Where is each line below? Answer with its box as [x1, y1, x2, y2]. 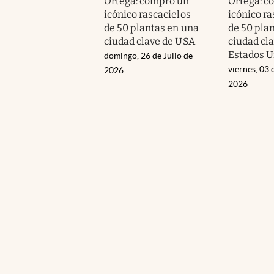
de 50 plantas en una [104, 21, 199, 34]
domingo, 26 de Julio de [104, 50, 193, 61]
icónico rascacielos [104, 8, 191, 20]
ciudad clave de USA [104, 35, 195, 47]
